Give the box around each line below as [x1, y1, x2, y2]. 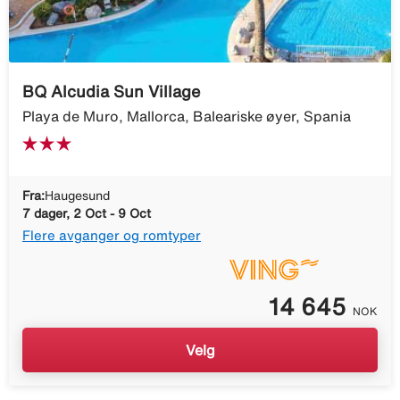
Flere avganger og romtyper [22, 228, 201, 242]
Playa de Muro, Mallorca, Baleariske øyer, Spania [22, 108, 351, 123]
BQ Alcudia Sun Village [22, 82, 200, 99]
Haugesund [45, 188, 110, 202]
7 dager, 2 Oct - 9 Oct [22, 206, 151, 220]
